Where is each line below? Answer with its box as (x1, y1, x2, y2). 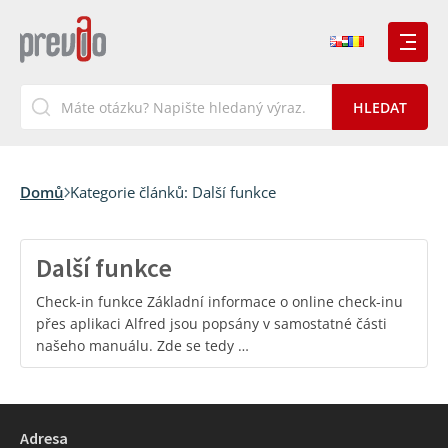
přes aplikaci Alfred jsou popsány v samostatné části (36, 314, 387, 333)
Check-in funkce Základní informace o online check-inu (36, 292, 403, 311)
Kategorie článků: (70, 182, 192, 202)
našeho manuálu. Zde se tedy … (36, 336, 249, 355)
